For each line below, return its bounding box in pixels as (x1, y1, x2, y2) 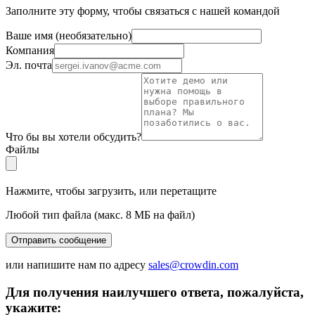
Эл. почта (6, 58, 52, 71)
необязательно (59, 29, 128, 41)
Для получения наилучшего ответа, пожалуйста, (6, 284, 304, 300)
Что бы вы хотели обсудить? (6, 130, 141, 143)
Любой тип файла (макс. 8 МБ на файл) (6, 208, 195, 221)
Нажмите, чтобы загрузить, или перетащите (6, 184, 217, 197)
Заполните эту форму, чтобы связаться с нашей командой (6, 4, 280, 17)
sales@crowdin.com (148, 258, 238, 271)
